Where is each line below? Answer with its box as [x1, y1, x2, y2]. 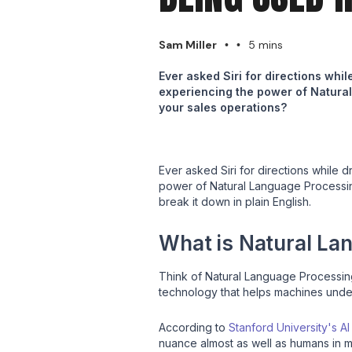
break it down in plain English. [159, 194, 311, 208]
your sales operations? [159, 100, 287, 114]
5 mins [248, 37, 283, 52]
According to [159, 320, 229, 334]
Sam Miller [159, 37, 217, 52]
